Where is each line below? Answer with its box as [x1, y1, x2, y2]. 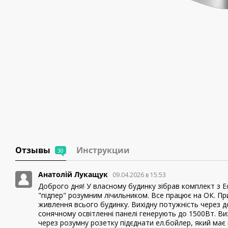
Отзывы [15, 145, 52, 156]
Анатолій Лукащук [38, 169, 110, 180]
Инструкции [76, 145, 130, 156]
